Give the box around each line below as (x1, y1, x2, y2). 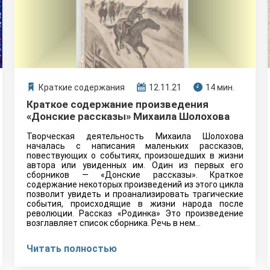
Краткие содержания (39, 83, 125, 92)
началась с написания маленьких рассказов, (27, 141, 243, 151)
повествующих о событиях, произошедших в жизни (27, 151, 243, 160)
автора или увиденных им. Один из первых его (27, 160, 243, 170)
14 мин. (206, 83, 234, 92)
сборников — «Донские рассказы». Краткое (27, 170, 243, 180)
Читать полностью (27, 243, 117, 254)
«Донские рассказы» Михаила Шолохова (27, 110, 230, 122)
